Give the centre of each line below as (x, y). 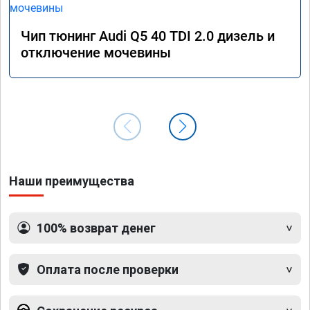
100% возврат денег (96, 228)
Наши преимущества (72, 181)
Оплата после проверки (108, 269)
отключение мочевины (96, 52)
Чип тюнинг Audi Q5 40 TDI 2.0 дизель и (148, 36)
